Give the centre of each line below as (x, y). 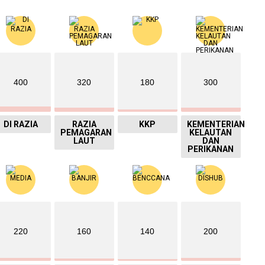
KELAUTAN (211, 132)
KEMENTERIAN (216, 124)
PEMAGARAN (86, 132)
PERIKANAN (211, 149)
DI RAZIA (21, 124)
